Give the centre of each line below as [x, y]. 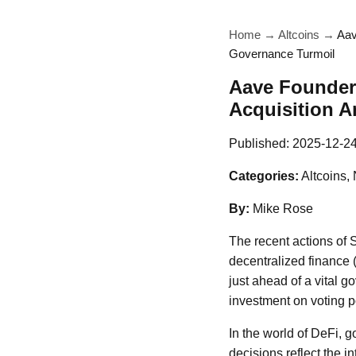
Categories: [264, 176]
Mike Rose [283, 209]
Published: [261, 143]
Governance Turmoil [282, 54]
